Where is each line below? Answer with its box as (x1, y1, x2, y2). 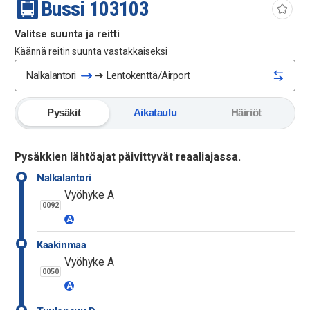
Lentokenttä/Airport (103, 69, 190, 82)
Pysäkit (47, 107, 81, 119)
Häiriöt (230, 107, 262, 119)
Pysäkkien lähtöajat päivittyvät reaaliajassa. (15, 150, 241, 164)
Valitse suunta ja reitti (15, 28, 120, 41)
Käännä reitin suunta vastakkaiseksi (15, 46, 168, 57)
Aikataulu (133, 107, 177, 119)
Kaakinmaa (37, 238, 86, 251)
